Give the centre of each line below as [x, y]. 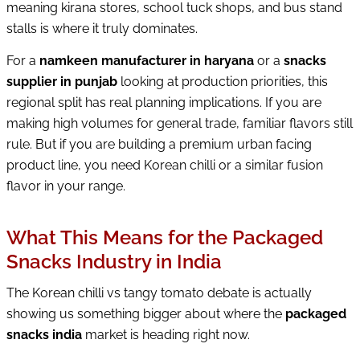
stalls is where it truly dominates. [102, 29]
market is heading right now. [166, 334]
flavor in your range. [66, 186]
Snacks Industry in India [114, 261]
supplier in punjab [62, 81]
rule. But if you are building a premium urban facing [159, 144]
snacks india [44, 334]
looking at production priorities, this [223, 81]
